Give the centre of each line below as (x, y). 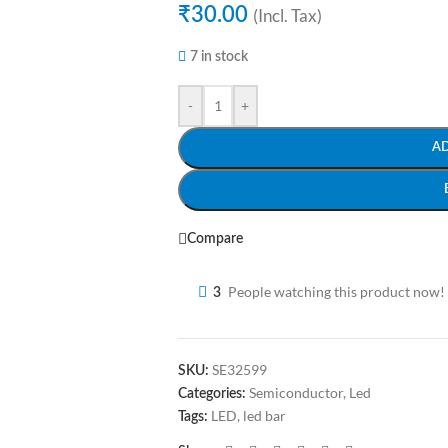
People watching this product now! (336, 291)
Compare (214, 238)
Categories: (211, 394)
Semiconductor (295, 392)
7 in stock (219, 57)
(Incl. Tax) (287, 15)
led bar (264, 415)
